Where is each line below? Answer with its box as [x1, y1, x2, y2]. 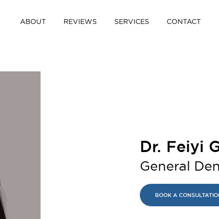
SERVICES [114, 18, 149, 25]
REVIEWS [64, 18, 97, 25]
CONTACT [167, 18, 201, 25]
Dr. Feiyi [140, 137, 204, 155]
